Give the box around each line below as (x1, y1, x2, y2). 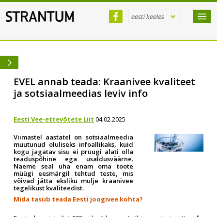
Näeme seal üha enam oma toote (14, 161, 133, 170)
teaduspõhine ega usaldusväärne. (14, 154, 133, 163)
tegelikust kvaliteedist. (14, 183, 84, 192)
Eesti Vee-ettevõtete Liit (14, 114, 94, 124)
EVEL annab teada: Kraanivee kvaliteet (14, 75, 195, 88)
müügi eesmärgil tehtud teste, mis (14, 169, 133, 178)
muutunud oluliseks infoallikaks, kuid (14, 139, 133, 149)
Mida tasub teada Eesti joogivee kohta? (14, 195, 143, 203)
